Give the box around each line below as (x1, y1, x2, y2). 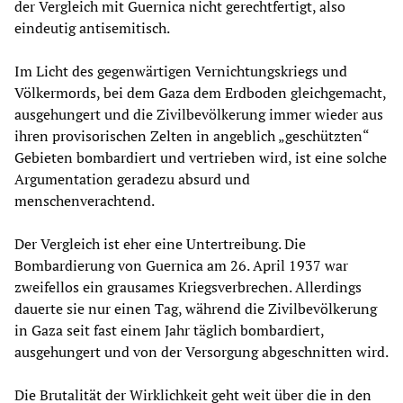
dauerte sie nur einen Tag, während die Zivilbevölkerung (14, 298, 377, 318)
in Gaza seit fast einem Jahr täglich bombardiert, (14, 319, 324, 340)
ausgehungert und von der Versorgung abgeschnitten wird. (14, 341, 389, 362)
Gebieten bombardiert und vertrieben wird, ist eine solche (14, 147, 387, 167)
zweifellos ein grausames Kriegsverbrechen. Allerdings (14, 276, 362, 297)
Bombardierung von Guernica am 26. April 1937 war (14, 255, 348, 275)
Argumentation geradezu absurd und (14, 168, 250, 189)
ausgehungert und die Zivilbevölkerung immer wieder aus (14, 103, 383, 124)
